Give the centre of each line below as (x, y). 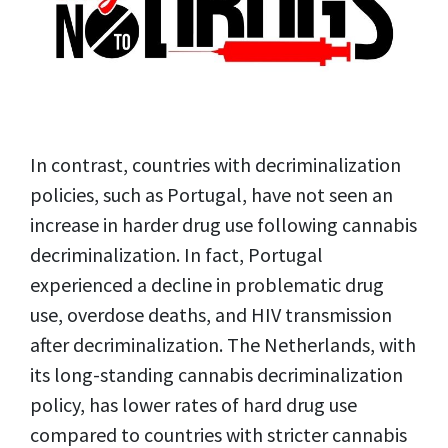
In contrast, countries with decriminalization (215, 164)
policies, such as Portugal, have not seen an (211, 194)
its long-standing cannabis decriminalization (216, 374)
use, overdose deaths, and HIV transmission (211, 314)
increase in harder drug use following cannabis (223, 224)
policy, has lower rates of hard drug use (193, 404)
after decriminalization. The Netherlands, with (223, 344)
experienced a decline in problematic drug (207, 284)
